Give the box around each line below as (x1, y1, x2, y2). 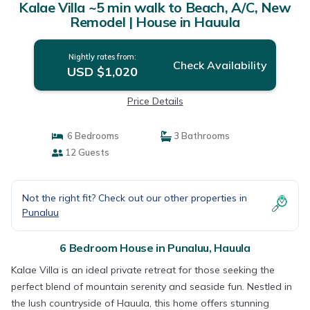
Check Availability (172, 58, 267, 72)
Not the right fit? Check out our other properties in (22, 192, 247, 204)
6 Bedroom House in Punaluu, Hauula (60, 241, 250, 255)
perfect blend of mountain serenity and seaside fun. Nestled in (11, 280, 292, 293)
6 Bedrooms (62, 130, 119, 141)
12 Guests (62, 147, 109, 158)
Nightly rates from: (68, 52, 136, 62)
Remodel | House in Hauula (70, 13, 240, 30)
